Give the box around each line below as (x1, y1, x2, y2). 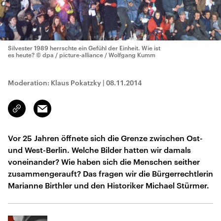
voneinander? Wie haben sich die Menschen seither (8, 157, 200, 166)
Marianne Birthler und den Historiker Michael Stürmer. (8, 181, 209, 190)
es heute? (8, 51, 35, 58)
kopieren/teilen (17, 109, 64, 117)
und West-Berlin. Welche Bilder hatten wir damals (8, 145, 191, 154)
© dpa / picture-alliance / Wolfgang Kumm (36, 51, 155, 58)
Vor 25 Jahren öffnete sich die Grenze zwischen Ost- (8, 133, 203, 143)
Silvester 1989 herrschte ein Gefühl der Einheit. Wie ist (8, 44, 160, 51)
